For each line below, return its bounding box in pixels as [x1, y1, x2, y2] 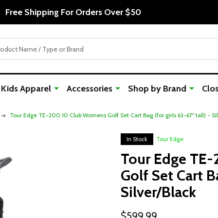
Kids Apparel [1, 83, 51, 94]
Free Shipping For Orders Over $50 [5, 6, 141, 18]
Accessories [67, 83, 112, 94]
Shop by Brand [128, 83, 186, 94]
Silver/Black [121, 183, 196, 201]
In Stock [127, 135, 147, 143]
